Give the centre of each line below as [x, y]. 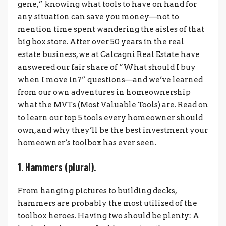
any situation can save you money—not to [98, 16]
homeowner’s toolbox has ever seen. [87, 143]
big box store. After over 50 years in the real [101, 42]
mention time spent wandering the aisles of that [111, 29]
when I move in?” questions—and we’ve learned [110, 79]
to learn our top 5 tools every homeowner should [110, 117]
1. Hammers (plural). [57, 167]
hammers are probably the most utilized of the [107, 203]
